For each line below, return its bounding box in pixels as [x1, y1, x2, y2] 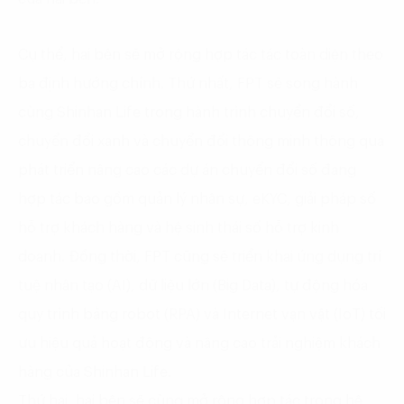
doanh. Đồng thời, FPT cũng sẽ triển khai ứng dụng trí [18, 250, 381, 265]
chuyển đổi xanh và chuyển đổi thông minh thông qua [18, 134, 384, 150]
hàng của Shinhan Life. [18, 365, 171, 381]
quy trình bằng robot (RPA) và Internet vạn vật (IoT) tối [18, 308, 386, 323]
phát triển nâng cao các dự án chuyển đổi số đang [18, 163, 356, 179]
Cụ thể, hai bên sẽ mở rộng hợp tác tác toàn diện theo [18, 48, 383, 63]
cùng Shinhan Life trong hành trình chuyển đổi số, [18, 106, 360, 121]
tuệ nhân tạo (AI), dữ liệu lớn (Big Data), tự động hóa [18, 279, 368, 294]
